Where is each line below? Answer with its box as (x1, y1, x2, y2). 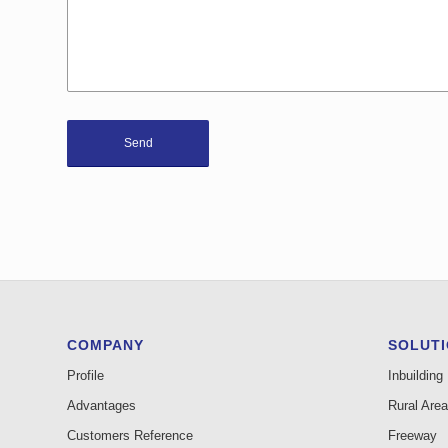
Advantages (67, 398, 136, 414)
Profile (67, 368, 104, 384)
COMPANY (67, 337, 144, 354)
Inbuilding (387, 368, 443, 384)
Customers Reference (67, 428, 193, 444)
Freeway (387, 428, 437, 444)
